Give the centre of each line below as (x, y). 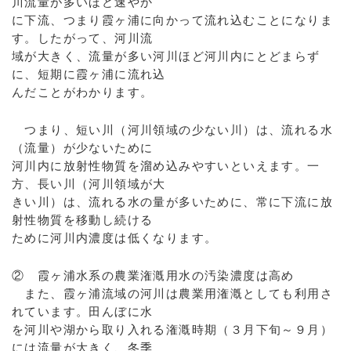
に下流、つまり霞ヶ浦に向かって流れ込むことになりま (172, 20)
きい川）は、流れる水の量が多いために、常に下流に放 (172, 202)
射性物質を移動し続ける (83, 220)
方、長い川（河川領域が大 (89, 184)
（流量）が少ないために (83, 148)
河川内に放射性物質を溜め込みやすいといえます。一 (166, 166)
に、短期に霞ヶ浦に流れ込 (89, 74)
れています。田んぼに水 (83, 311)
